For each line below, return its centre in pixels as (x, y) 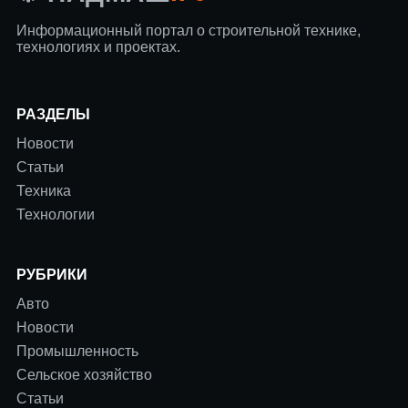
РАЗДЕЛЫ (53, 114)
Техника (44, 190)
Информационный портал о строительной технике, (189, 30)
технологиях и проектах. (98, 46)
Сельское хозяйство (84, 374)
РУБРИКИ (52, 274)
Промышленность (77, 351)
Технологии (56, 214)
